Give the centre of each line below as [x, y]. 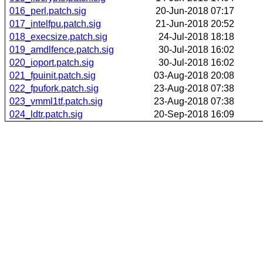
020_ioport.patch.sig [51, 62]
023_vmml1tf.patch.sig [56, 101]
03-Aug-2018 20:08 [194, 75]
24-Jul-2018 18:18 [196, 36]
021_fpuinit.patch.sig [52, 75]
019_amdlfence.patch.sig [61, 49]
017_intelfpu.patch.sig [55, 23]
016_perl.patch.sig [48, 11]
